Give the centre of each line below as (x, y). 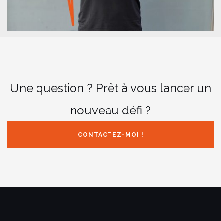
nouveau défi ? (110, 110)
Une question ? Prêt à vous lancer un (110, 88)
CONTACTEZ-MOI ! (110, 134)
